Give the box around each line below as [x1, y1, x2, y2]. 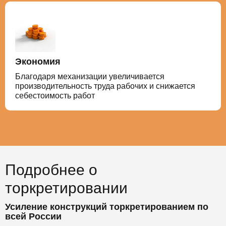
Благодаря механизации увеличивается [15, 72, 164, 81]
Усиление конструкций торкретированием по [5, 201, 208, 212]
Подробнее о [5, 161, 97, 178]
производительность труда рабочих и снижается [15, 81, 195, 90]
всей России [5, 211, 62, 221]
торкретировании [5, 179, 128, 196]
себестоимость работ [15, 91, 95, 100]
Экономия [15, 56, 61, 67]
